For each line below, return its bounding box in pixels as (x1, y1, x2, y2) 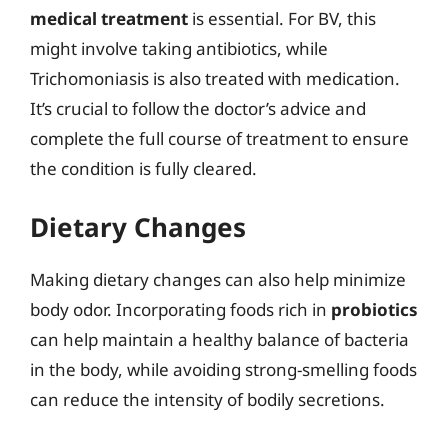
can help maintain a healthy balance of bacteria (30, 328, 409, 351)
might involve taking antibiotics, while (30, 36, 328, 60)
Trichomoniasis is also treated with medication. (30, 66, 400, 90)
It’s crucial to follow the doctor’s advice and (30, 96, 366, 120)
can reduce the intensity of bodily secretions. (30, 388, 385, 411)
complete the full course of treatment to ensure (30, 126, 409, 150)
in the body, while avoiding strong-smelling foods (30, 358, 417, 381)
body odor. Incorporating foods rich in (30, 298, 331, 321)
